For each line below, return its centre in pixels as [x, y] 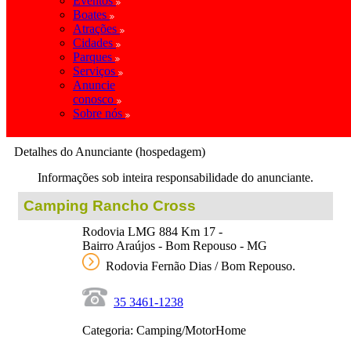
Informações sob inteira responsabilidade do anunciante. [175, 177]
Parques [94, 57]
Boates [91, 15]
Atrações [96, 29]
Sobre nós [99, 114]
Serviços [96, 71]
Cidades [94, 43]
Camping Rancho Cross [110, 206]
